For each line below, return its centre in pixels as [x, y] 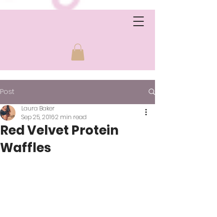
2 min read [71, 117]
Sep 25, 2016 [38, 117]
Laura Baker [38, 108]
